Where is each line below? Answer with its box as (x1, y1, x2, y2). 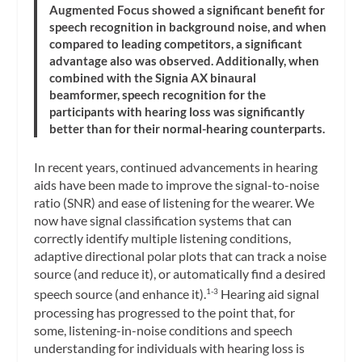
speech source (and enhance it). (34, 286, 207, 302)
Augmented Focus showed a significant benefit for (49, 2, 326, 18)
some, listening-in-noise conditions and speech (34, 322, 293, 338)
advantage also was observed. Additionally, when (49, 53, 320, 69)
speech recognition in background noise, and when (49, 19, 327, 35)
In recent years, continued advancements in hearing (34, 159, 318, 175)
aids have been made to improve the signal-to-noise (34, 177, 320, 193)
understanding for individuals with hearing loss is (34, 339, 305, 356)
